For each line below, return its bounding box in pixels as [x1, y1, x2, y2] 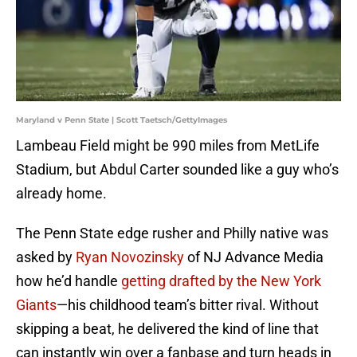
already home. [16, 185, 107, 202]
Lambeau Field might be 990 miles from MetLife [16, 137, 320, 155]
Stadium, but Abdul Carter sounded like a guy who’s [16, 161, 339, 178]
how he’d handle [16, 273, 121, 290]
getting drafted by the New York [121, 273, 321, 290]
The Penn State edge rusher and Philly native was [16, 225, 328, 242]
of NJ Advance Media [184, 249, 324, 266]
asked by [16, 249, 76, 266]
